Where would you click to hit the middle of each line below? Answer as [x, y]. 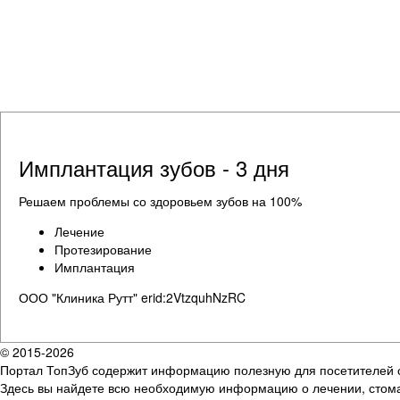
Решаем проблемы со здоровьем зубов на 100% [160, 200]
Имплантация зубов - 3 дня [154, 167]
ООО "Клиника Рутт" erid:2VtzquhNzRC [132, 297]
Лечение [79, 231]
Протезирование [103, 249]
